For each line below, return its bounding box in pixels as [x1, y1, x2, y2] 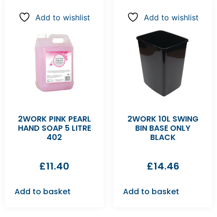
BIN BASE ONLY [135, 123, 190, 134]
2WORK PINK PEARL [17, 113, 91, 125]
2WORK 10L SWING [127, 113, 199, 125]
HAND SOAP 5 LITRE [17, 123, 91, 134]
